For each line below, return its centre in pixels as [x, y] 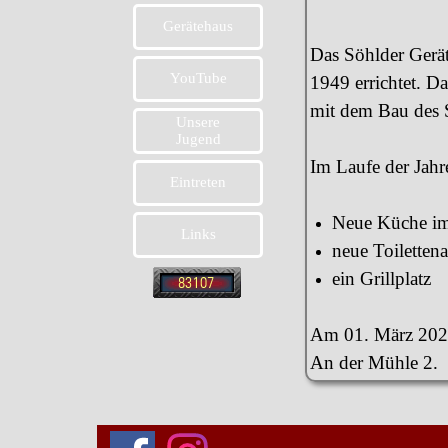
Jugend [198, 139]
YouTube [198, 78]
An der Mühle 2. [374, 362]
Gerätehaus [198, 26]
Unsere [198, 122]
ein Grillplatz [382, 278]
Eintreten [198, 182]
